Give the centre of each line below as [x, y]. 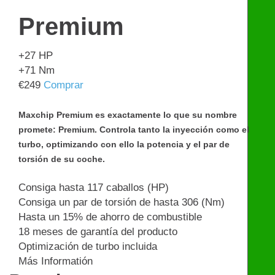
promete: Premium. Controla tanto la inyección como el [134, 129]
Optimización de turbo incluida [88, 247]
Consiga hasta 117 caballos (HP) [94, 188]
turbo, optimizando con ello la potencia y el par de [124, 144]
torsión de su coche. [62, 159]
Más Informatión [56, 261]
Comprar [64, 85]
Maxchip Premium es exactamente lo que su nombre [128, 114]
